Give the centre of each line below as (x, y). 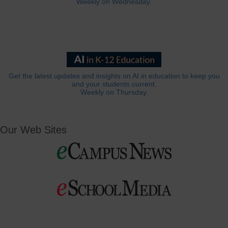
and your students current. (114, 84)
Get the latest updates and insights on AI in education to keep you (114, 76)
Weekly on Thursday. (114, 93)
